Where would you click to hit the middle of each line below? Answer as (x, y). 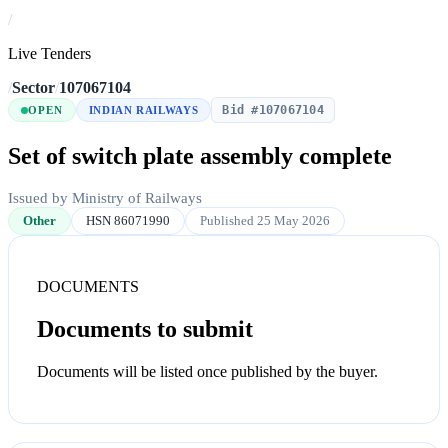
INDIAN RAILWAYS (143, 110)
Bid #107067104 (273, 110)
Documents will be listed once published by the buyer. (207, 371)
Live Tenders (49, 54)
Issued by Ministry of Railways (105, 198)
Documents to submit (145, 329)
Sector (33, 88)
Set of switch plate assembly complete (200, 156)
